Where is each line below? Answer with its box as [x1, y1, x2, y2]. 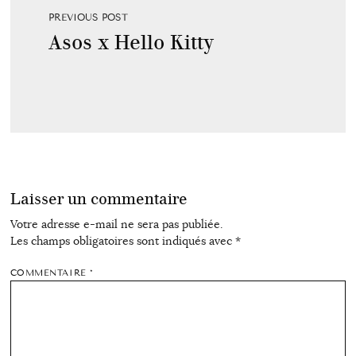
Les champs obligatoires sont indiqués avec [10, 233, 235, 248]
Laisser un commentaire [10, 190, 188, 209]
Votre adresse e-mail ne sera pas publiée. [10, 216, 222, 231]
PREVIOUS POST [48, 12, 128, 24]
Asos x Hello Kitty [48, 30, 214, 56]
